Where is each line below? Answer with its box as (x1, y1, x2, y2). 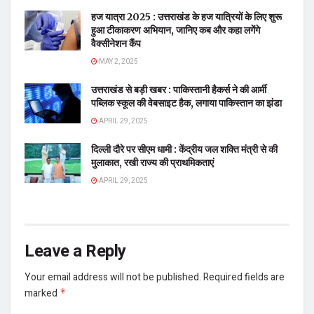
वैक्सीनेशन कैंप (91, 37, 141, 50)
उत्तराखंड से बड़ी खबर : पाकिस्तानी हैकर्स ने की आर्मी (91, 83, 266, 96)
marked (25, 286, 60, 301)
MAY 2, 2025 (97, 57, 138, 67)
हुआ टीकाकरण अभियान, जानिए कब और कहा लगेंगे (91, 24, 260, 36)
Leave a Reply (25, 239, 126, 264)
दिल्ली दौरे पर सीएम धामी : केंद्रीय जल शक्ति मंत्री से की (91, 143, 278, 156)
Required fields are (203, 270, 285, 285)
